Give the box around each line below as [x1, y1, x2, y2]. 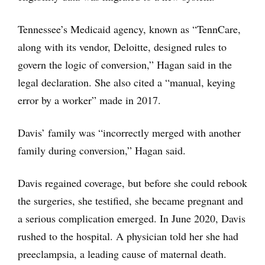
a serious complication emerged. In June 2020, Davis [18, 211, 245, 225]
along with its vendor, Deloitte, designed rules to [18, 40, 227, 54]
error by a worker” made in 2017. [18, 93, 161, 107]
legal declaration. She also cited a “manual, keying [18, 75, 235, 89]
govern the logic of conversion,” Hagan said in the [18, 57, 232, 72]
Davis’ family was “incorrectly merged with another [18, 125, 241, 140]
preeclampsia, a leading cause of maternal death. [18, 247, 227, 261]
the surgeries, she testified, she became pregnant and [18, 193, 243, 208]
